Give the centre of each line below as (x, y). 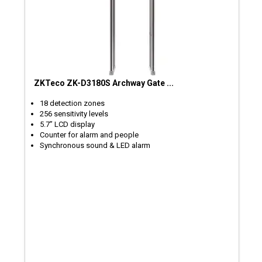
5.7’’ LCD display (68, 125)
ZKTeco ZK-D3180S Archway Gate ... (104, 83)
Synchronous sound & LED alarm (95, 146)
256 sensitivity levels (74, 114)
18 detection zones (73, 104)
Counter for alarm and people (89, 135)
